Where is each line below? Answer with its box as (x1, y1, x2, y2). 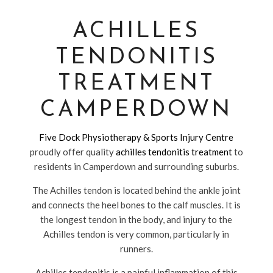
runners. (119, 243, 153, 254)
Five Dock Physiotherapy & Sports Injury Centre (39, 132, 234, 143)
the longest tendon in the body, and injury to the (40, 214, 233, 225)
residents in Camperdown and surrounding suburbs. (34, 161, 239, 172)
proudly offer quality (29, 146, 116, 157)
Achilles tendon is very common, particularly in (43, 229, 230, 239)
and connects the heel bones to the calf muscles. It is (32, 199, 241, 210)
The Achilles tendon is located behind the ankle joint (32, 185, 241, 196)
